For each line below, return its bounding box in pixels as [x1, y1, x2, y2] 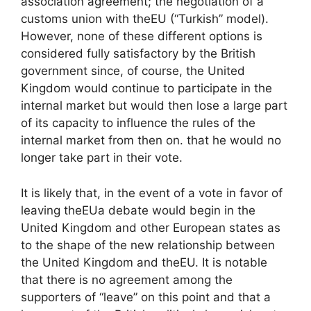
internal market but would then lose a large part [21, 99, 287, 112]
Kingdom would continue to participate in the [21, 81, 272, 95]
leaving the [21, 203, 82, 217]
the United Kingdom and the [21, 255, 180, 269]
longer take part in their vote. [21, 151, 183, 165]
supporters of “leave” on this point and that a [21, 289, 271, 304]
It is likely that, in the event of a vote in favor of [21, 185, 283, 200]
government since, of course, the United [21, 64, 245, 78]
